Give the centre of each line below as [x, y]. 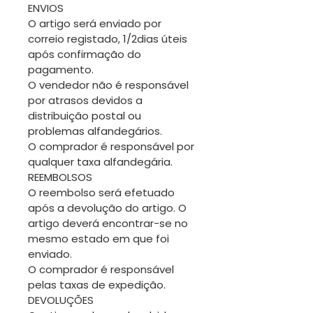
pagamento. [61, 69]
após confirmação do [85, 54]
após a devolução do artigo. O [107, 208]
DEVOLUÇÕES [61, 300]
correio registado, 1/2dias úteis [108, 38]
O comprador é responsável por [111, 146]
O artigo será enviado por [95, 23]
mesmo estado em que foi [99, 238]
